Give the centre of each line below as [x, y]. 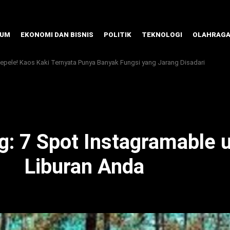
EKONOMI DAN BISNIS [57, 35]
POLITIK [118, 35]
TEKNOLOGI [162, 35]
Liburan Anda [84, 166]
